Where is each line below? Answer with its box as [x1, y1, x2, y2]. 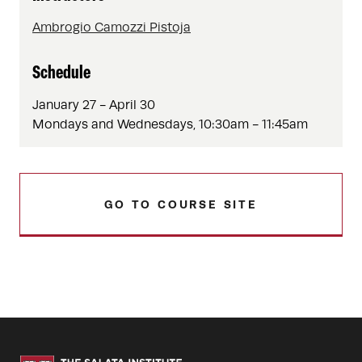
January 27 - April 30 [32, 98, 155, 112]
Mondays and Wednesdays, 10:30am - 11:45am [32, 117, 308, 132]
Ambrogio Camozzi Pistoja [32, 20, 191, 35]
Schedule [32, 65, 90, 83]
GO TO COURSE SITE [104, 198, 258, 211]
